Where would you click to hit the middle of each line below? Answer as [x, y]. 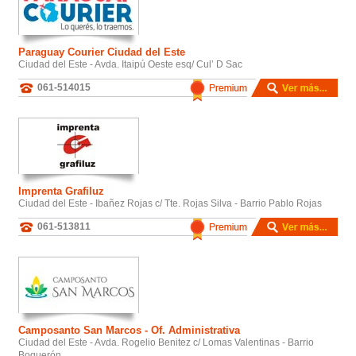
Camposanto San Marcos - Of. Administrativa [129, 330]
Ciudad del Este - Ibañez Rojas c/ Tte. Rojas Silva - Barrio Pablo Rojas [170, 203]
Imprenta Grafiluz [61, 191]
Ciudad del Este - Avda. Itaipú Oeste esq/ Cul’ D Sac [130, 64]
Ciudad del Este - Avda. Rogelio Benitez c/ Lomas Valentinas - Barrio [166, 342]
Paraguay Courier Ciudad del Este [102, 52]
